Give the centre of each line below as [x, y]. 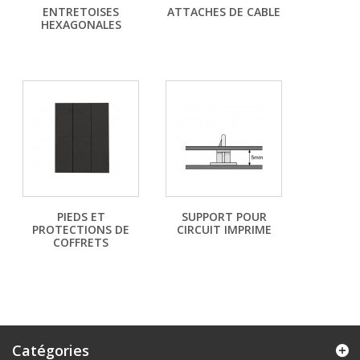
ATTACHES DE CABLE [224, 12]
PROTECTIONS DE [81, 229]
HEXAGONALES [81, 25]
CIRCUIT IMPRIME [224, 229]
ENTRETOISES [81, 12]
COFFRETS [81, 242]
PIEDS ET [81, 217]
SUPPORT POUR [224, 217]
